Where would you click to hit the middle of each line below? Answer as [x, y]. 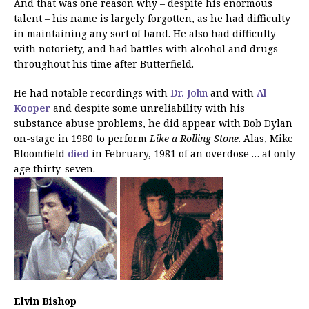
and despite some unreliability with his [148, 108]
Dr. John [189, 92]
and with [232, 92]
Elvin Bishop [45, 301]
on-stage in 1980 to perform [82, 138]
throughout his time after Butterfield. [104, 63]
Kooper [32, 108]
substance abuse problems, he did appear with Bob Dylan [153, 123]
